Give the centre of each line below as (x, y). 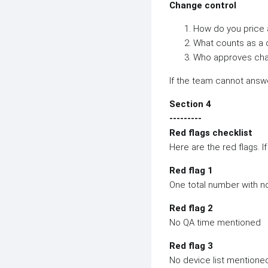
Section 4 (190, 104)
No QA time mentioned (215, 223)
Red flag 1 (191, 170)
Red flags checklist (211, 133)
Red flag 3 (191, 246)
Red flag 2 (191, 208)
